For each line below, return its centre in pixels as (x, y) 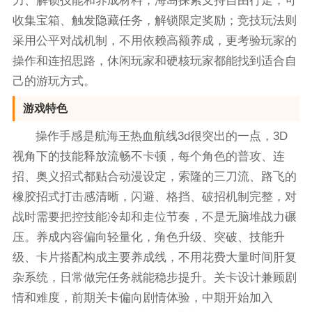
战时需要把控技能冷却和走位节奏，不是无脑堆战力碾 (154, 217)
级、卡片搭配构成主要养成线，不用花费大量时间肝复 (154, 257)
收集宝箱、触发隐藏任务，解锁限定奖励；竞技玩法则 (154, 20)
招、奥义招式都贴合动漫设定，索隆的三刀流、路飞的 (154, 176)
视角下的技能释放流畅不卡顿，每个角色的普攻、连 (148, 156)
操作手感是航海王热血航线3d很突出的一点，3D (162, 136)
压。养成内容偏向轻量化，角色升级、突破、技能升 (148, 237)
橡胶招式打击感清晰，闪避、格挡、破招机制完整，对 (154, 196)
